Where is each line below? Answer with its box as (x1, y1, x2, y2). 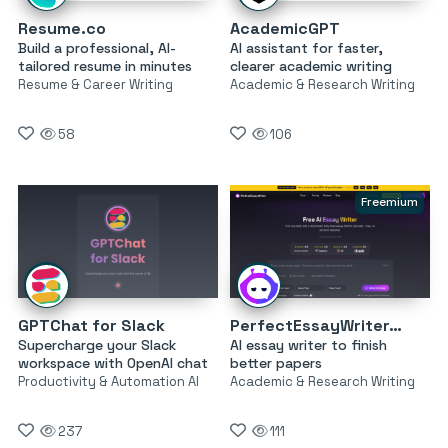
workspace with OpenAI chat (18, 353, 208, 372)
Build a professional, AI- (18, 39, 176, 58)
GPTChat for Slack (18, 314, 165, 336)
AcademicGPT (229, 18, 340, 40)
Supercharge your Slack (18, 335, 176, 354)
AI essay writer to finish (229, 335, 387, 354)
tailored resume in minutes (18, 57, 192, 76)
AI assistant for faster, (229, 39, 383, 58)
